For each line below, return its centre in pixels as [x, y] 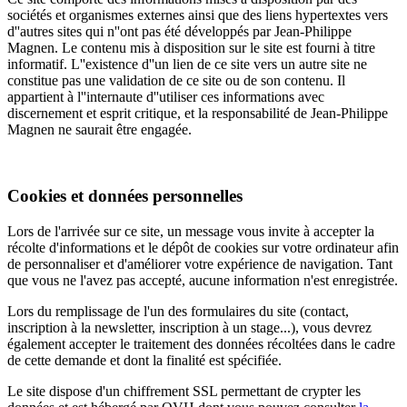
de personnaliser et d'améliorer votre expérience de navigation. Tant [200, 263]
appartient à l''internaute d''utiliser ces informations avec [166, 97]
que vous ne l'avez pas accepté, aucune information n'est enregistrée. [203, 280]
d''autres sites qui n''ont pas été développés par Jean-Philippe [179, 32]
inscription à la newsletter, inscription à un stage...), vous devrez [189, 327]
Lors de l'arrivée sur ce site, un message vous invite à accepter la [191, 231]
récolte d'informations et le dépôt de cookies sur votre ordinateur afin [203, 247]
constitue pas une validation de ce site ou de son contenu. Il [176, 81]
